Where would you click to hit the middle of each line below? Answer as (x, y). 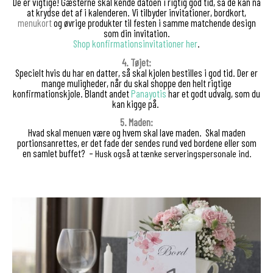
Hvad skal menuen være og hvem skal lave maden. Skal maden (136, 133)
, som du (246, 93)
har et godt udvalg (200, 93)
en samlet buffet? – (58, 153)
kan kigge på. (136, 103)
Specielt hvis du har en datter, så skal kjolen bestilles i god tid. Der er (136, 72)
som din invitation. (136, 33)
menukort (34, 22)
